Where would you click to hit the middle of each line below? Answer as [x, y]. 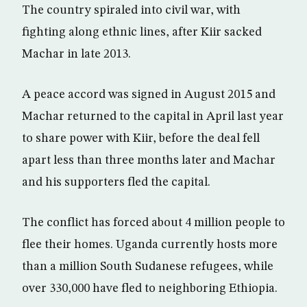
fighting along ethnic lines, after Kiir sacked [142, 32]
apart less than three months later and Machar [149, 160]
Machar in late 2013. [76, 54]
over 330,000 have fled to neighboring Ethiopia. [150, 288]
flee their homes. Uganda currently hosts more [150, 244]
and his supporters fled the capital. [116, 182]
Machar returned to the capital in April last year [153, 116]
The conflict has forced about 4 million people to [153, 222]
